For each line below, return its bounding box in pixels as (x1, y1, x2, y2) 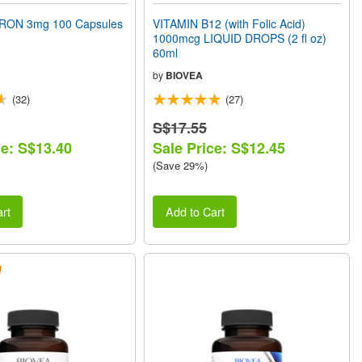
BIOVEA (166, 67, 204, 82)
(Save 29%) (153, 157, 208, 173)
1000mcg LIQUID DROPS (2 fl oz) (153, 29, 327, 46)
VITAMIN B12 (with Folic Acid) (153, 15, 306, 32)
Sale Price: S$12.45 (153, 137, 286, 158)
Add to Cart (165, 203, 225, 221)
